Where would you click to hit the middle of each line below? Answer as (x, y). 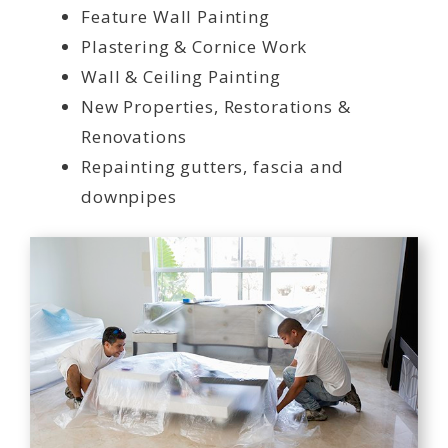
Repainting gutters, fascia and (212, 166)
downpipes (129, 196)
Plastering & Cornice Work (194, 46)
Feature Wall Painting (175, 16)
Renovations (134, 136)
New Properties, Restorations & (216, 106)
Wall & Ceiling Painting (181, 76)
